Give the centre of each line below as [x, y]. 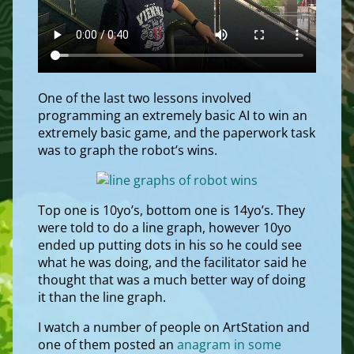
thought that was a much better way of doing [172, 279]
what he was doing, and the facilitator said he [172, 262]
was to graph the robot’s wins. [128, 150]
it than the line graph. [102, 297]
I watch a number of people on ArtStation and [174, 327]
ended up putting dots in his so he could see [170, 245]
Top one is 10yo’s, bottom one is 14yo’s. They [171, 210]
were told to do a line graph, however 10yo [165, 227]
